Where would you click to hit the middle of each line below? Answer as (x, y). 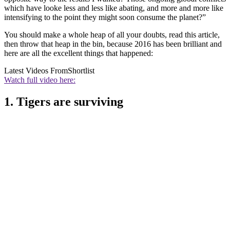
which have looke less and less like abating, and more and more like (114, 8)
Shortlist (81, 70)
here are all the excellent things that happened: (79, 53)
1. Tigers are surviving (64, 101)
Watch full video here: (40, 80)
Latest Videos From (36, 70)
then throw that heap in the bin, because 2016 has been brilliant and (113, 44)
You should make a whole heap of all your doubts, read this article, (112, 34)
